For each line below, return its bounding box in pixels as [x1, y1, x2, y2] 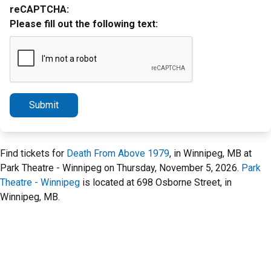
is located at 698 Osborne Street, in [80, 177, 232, 188]
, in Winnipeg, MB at [169, 148, 252, 159]
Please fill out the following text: [10, 18, 158, 30]
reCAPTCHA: [10, 4, 69, 15]
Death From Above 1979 [67, 148, 169, 159]
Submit [29, 99, 59, 111]
